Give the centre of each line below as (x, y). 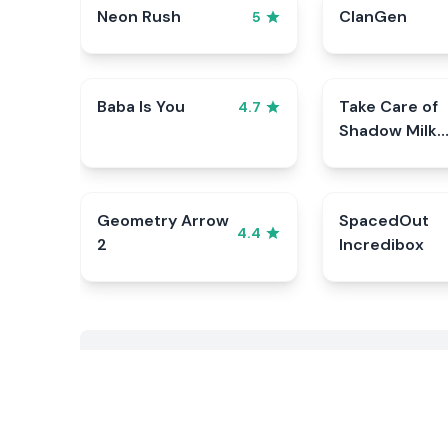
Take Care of (388, 106)
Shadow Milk (387, 130)
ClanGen (372, 16)
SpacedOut (383, 220)
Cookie (366, 154)
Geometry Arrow (163, 220)
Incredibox (381, 244)
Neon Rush (139, 16)
